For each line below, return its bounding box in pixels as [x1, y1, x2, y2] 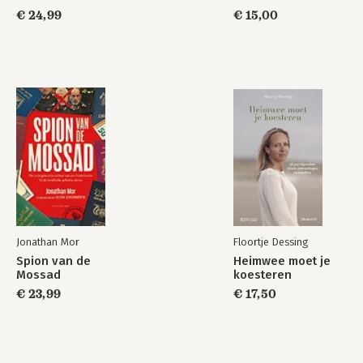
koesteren [233, 267, 292, 282]
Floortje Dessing [233, 236, 308, 248]
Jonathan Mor [16, 236, 79, 248]
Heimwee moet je [233, 254, 331, 268]
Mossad [16, 267, 61, 282]
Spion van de [16, 254, 91, 268]
